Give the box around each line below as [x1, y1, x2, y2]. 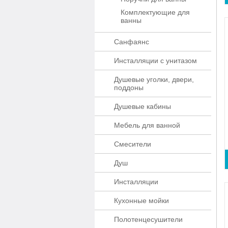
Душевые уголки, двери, [114, 75, 194, 83]
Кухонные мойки [114, 196, 169, 205]
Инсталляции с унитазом [114, 56, 197, 65]
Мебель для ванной [114, 121, 180, 129]
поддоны [114, 83, 144, 92]
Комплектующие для [121, 8, 190, 16]
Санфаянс [114, 38, 149, 46]
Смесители [114, 140, 151, 148]
